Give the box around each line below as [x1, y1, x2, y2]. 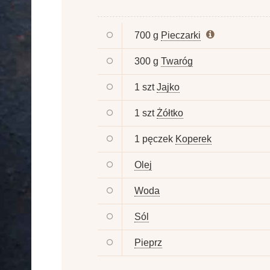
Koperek [175, 133, 212, 144]
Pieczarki [161, 30, 201, 40]
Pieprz [134, 237, 162, 248]
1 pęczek [134, 133, 173, 144]
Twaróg [161, 55, 193, 66]
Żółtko [157, 107, 183, 118]
